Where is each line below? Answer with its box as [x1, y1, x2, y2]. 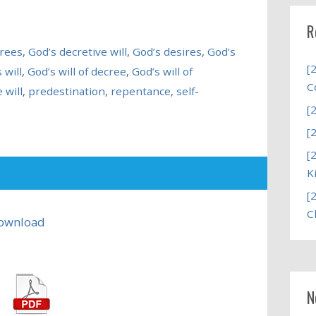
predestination [28, 83, 105, 98]
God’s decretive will [28, 44, 127, 59]
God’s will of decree [27, 63, 126, 78]
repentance [110, 83, 171, 98]
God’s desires [132, 44, 202, 59]
